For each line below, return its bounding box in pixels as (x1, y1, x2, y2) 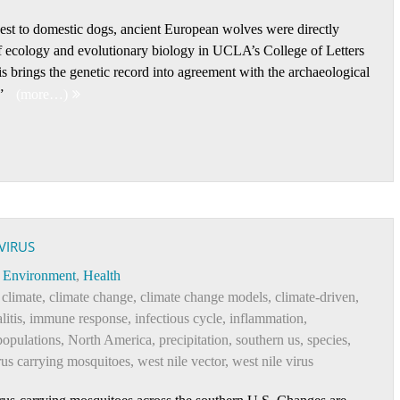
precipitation (159, 332, 229, 347)
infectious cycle (135, 311, 222, 326)
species (307, 332, 347, 347)
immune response (29, 311, 128, 326)
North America (68, 332, 152, 347)
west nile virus (232, 354, 313, 369)
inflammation (229, 311, 304, 326)
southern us (236, 332, 300, 347)
